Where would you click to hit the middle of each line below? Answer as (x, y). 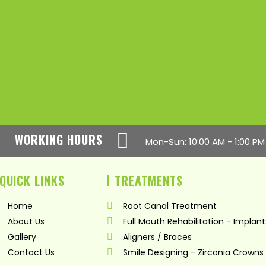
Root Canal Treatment (170, 206)
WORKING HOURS (59, 140)
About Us (26, 221)
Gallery (22, 237)
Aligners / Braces (158, 237)
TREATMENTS (149, 180)
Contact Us (31, 252)
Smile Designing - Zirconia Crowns (194, 252)
